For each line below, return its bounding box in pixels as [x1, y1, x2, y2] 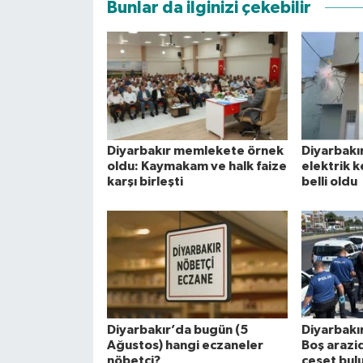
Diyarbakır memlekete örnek [106, 144, 284, 158]
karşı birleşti [106, 175, 183, 189]
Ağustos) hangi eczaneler [106, 338, 263, 352]
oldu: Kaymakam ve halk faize [106, 160, 287, 173]
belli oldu [301, 175, 357, 189]
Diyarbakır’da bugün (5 [106, 322, 248, 336]
